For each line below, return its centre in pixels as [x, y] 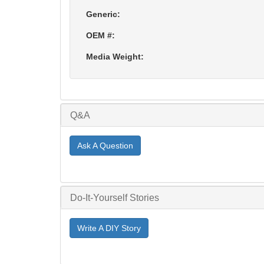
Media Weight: [115, 56]
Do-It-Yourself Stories [115, 197]
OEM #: [100, 35]
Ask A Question [105, 145]
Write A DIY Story [109, 228]
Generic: [103, 14]
